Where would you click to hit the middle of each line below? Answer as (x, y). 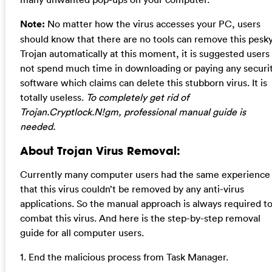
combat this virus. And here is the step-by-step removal (140, 218)
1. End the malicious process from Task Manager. (124, 257)
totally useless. (53, 97)
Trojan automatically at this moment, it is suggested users (144, 54)
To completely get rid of (137, 97)
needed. (37, 127)
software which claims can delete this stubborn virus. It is (143, 83)
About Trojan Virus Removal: (100, 150)
